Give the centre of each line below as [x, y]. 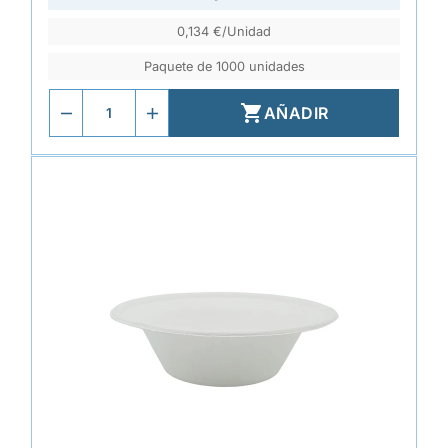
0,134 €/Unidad [224, 31]
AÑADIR [296, 113]
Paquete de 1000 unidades [224, 66]
